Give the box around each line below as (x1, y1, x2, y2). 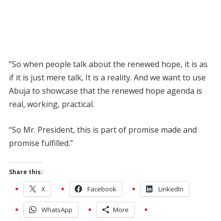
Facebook (87, 184, 116, 193)
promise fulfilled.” (8, 137, 73, 148)
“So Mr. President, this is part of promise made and (8, 124, 197, 135)
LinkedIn (158, 184, 184, 193)
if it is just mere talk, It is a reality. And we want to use (8, 72, 206, 83)
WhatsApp (41, 205, 73, 214)
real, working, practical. (8, 98, 94, 110)
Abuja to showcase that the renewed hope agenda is (8, 85, 202, 96)
